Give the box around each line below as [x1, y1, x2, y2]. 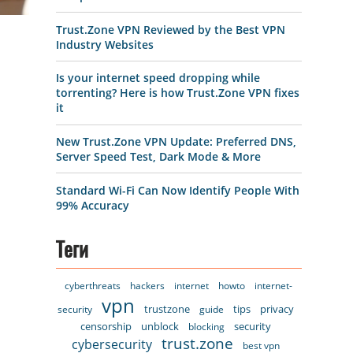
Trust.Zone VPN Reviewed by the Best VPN [55, 21, 285, 37]
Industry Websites [55, 36, 154, 52]
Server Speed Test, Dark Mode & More [55, 149, 261, 165]
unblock [140, 318, 179, 333]
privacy [259, 301, 294, 316]
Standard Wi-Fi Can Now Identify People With [55, 182, 299, 198]
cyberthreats [65, 278, 121, 292]
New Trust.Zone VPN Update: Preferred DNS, [55, 134, 296, 150]
